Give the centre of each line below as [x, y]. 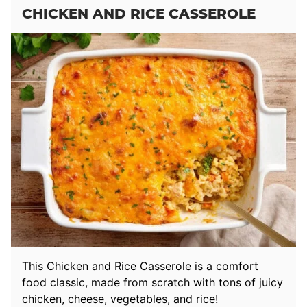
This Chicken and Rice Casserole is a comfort [140, 266]
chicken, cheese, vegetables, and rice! [120, 298]
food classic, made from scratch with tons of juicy [152, 282]
